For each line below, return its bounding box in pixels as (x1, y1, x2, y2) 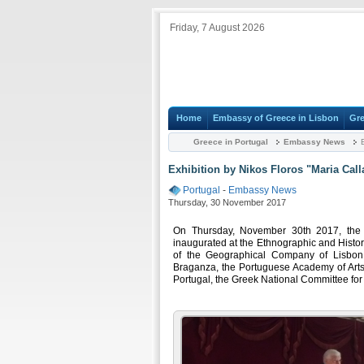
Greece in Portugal (193, 137, 268, 146)
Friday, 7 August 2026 (170, 22, 265, 33)
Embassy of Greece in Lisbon (212, 113, 339, 123)
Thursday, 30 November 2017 (168, 197, 286, 207)
